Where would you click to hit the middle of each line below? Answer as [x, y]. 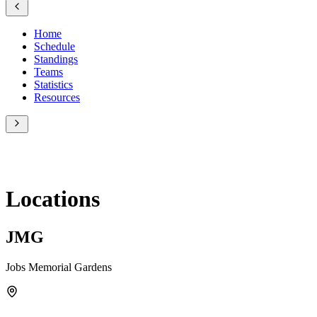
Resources [57, 97]
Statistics [53, 84]
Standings [56, 59]
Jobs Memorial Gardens [59, 267]
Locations [53, 199]
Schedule [54, 46]
